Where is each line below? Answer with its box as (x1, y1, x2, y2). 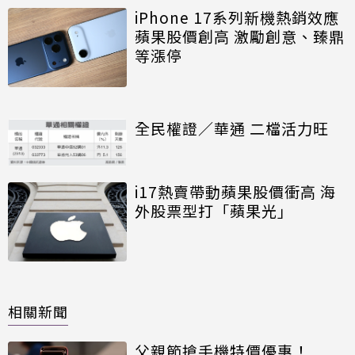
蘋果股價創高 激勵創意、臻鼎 (135, 25, 345, 47)
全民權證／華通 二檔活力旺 (135, 116, 329, 139)
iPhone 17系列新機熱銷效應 (135, 6, 339, 28)
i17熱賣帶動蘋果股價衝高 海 (135, 180, 336, 202)
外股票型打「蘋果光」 (135, 199, 293, 221)
